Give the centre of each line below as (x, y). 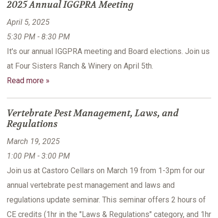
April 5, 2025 (28, 22)
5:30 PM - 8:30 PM (38, 37)
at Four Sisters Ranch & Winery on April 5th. (80, 66)
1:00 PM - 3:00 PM (38, 156)
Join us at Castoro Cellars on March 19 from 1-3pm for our (106, 171)
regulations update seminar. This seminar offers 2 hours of (106, 200)
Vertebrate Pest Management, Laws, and (93, 114)
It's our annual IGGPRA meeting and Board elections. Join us (108, 52)
